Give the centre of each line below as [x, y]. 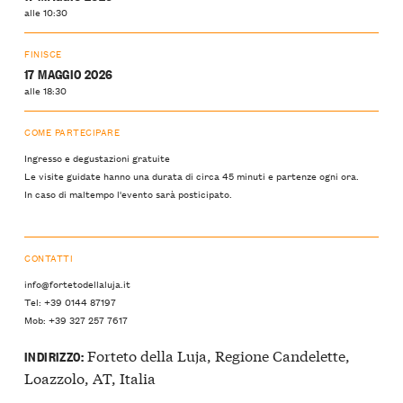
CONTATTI [49, 257]
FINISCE [43, 53]
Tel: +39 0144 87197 [70, 301]
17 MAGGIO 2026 [69, 74]
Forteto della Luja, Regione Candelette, [216, 355]
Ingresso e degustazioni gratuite [97, 157]
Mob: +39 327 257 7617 [76, 320]
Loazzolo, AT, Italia [90, 378]
